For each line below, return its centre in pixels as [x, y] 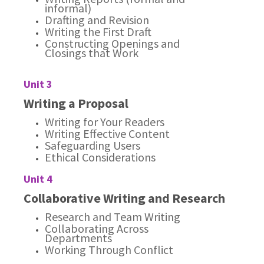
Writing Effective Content [108, 133]
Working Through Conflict [109, 250]
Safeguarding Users [93, 145]
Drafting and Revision [97, 20]
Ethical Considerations [100, 157]
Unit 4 [38, 179]
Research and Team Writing [113, 217]
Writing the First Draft [98, 32]
